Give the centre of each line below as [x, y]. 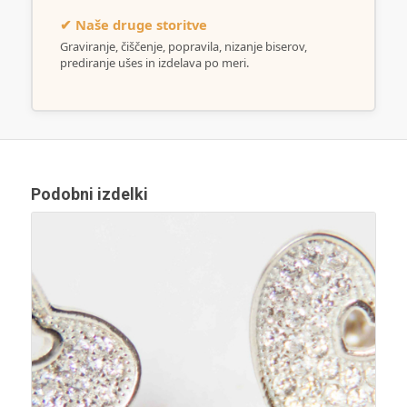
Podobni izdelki [89, 194]
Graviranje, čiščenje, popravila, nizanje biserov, [183, 46]
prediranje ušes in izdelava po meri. [154, 62]
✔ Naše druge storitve [133, 24]
